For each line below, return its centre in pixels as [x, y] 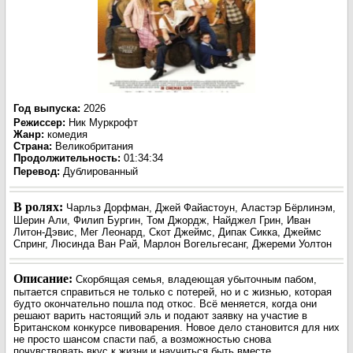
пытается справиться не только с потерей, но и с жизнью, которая [173, 292]
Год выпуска [45, 108]
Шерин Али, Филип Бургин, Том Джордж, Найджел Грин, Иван [162, 220]
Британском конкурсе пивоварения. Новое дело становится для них [176, 327]
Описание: [45, 279]
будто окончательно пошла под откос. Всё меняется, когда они [165, 304]
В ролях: [40, 207]
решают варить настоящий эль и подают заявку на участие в [160, 316]
